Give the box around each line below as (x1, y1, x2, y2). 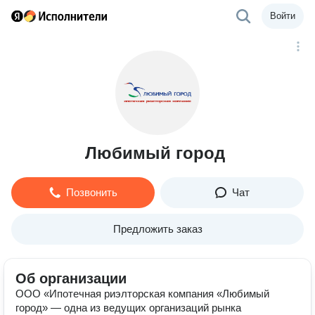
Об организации (15, 271, 127, 286)
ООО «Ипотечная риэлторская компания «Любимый (15, 288, 269, 300)
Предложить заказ (112, 223, 202, 235)
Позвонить (65, 186, 117, 198)
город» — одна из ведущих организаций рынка (15, 302, 241, 314)
